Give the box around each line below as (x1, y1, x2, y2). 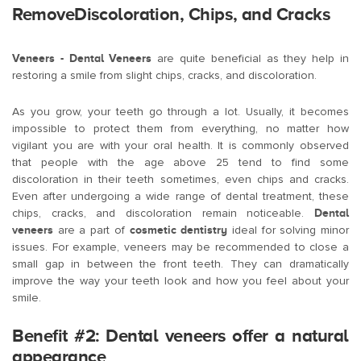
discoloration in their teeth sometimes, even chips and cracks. (12, 172, 349, 187)
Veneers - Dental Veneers (12, 52, 152, 65)
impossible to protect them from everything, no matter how (12, 122, 349, 136)
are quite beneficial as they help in (151, 52, 350, 66)
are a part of (53, 223, 130, 238)
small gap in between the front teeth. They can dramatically (12, 257, 349, 272)
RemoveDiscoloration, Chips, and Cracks (12, 4, 330, 25)
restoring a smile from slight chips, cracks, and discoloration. (12, 68, 317, 83)
